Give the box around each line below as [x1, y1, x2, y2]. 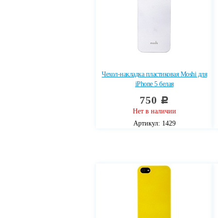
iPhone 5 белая [135, 80, 174, 88]
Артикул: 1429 [133, 120, 176, 127]
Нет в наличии [132, 108, 176, 115]
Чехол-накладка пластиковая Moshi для [102, 71, 207, 78]
